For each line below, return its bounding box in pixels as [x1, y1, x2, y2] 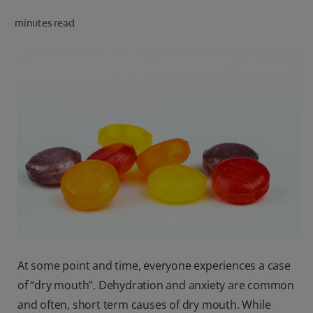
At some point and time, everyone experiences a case [17, 257, 291, 273]
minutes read [14, 16, 75, 29]
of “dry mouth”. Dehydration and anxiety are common [17, 277, 294, 293]
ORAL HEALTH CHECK [201, 15, 291, 27]
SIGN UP [252, 122, 291, 133]
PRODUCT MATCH [215, 29, 291, 41]
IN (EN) [256, 91, 291, 102]
